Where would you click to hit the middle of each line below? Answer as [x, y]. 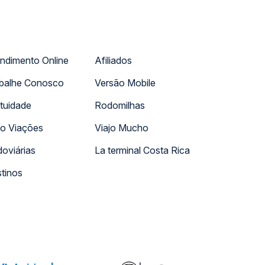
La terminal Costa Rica [142, 150]
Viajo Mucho [122, 128]
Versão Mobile [125, 83]
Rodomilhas [120, 105]
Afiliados [113, 60]
